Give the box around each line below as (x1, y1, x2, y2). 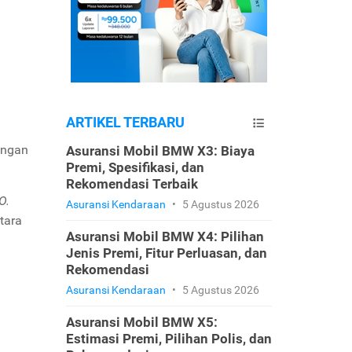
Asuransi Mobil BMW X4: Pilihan (65, 229, 264, 244)
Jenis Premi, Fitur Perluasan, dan (65, 245, 267, 261)
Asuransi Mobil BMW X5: (65, 314, 218, 330)
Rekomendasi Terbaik (65, 176, 198, 192)
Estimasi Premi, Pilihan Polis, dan (65, 331, 272, 346)
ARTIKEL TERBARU (65, 114, 185, 130)
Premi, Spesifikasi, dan (65, 159, 204, 175)
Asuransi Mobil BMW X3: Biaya (65, 143, 255, 159)
